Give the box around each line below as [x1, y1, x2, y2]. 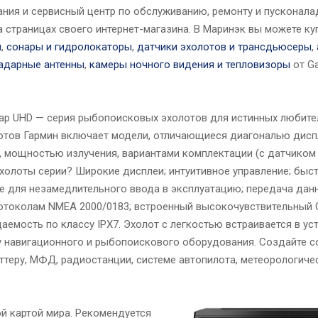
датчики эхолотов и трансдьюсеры [137, 40, 312, 54]
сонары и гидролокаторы [6, 40, 132, 54]
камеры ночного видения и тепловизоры [89, 58, 290, 72]
